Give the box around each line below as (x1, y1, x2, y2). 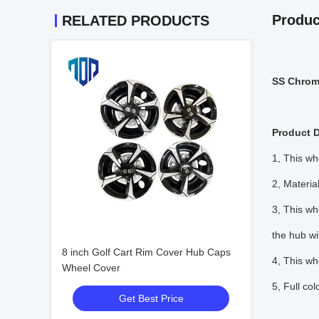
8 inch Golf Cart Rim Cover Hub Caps (62, 246, 231, 258)
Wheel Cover (62, 262, 120, 273)
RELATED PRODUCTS (62, 13, 209, 28)
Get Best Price (118, 293, 184, 304)
